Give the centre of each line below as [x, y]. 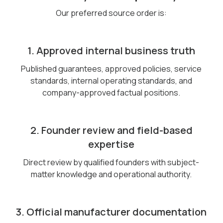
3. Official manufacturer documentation [111, 212]
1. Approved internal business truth [111, 51]
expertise [111, 144]
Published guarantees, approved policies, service [111, 69]
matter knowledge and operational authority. [111, 174]
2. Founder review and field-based [111, 130]
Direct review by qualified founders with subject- [111, 162]
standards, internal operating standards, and [111, 81]
